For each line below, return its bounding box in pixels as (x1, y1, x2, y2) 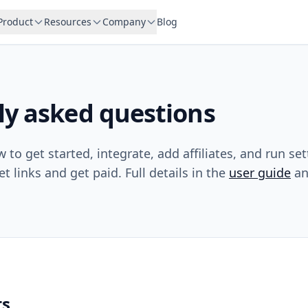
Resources (44, 15, 91, 28)
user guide (229, 164, 291, 181)
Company (102, 15, 146, 28)
